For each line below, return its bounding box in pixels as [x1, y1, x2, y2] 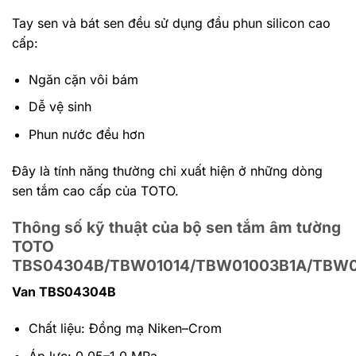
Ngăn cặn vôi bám [28, 71, 138, 87]
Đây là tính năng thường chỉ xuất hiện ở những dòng [12, 162, 323, 179]
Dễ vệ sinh [28, 99, 91, 115]
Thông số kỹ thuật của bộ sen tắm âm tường [12, 217, 341, 237]
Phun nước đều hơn [28, 126, 145, 143]
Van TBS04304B [12, 284, 116, 300]
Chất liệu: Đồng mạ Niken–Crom [28, 320, 222, 337]
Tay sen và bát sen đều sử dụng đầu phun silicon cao [12, 15, 331, 32]
